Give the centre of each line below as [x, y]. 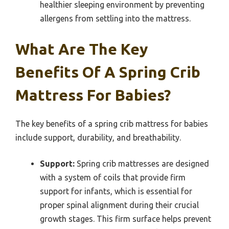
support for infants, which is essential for [116, 191]
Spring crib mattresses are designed [142, 163]
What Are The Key [82, 49]
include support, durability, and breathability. [98, 137]
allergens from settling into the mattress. [115, 18]
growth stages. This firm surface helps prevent [125, 219]
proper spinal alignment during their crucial [119, 205]
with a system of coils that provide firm [113, 177]
